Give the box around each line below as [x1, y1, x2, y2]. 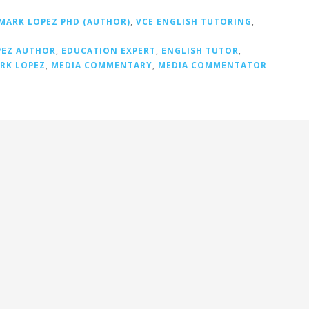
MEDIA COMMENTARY [51, 59, 152, 71]
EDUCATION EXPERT [61, 45, 156, 57]
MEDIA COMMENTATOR [158, 59, 267, 71]
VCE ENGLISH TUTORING [136, 16, 252, 28]
